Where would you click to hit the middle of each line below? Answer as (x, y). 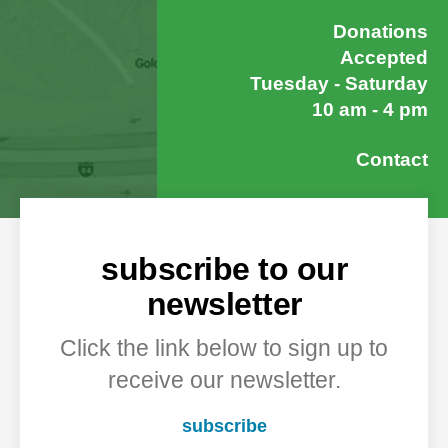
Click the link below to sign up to (224, 348)
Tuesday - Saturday (339, 84)
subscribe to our (224, 269)
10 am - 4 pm (370, 110)
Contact (392, 160)
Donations (380, 32)
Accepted (384, 58)
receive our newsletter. (224, 380)
